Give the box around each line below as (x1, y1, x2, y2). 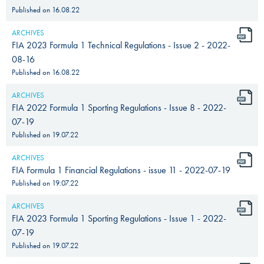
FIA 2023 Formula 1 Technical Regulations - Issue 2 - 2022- (12, 38, 230, 51)
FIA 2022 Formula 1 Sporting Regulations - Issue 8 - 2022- (12, 101, 226, 114)
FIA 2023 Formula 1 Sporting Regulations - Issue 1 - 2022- (12, 212, 226, 225)
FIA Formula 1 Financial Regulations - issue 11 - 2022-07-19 (12, 163, 230, 176)
